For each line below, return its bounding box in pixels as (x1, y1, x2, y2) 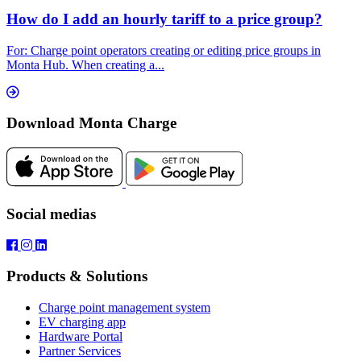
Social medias (6, 205, 96, 222)
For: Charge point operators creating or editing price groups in (6, 43, 321, 57)
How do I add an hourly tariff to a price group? (6, 10, 322, 28)
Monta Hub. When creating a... (6, 57, 164, 72)
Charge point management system (39, 301, 210, 315)
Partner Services (39, 344, 121, 359)
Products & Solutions (6, 268, 147, 285)
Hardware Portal (39, 330, 122, 344)
